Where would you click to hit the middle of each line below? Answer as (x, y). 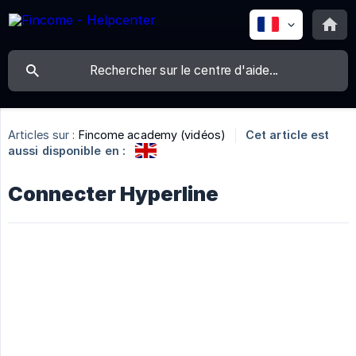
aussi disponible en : (67, 151)
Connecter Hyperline (113, 193)
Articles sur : (42, 135)
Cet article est (287, 135)
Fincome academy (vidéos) (152, 135)
